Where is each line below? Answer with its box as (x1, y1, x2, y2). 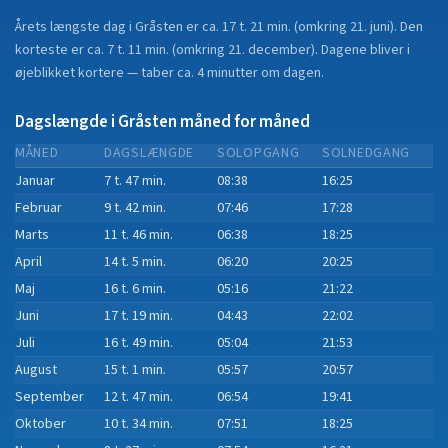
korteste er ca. (15, 40, 107, 60)
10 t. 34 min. (104, 414, 173, 434)
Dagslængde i (15, 110, 118, 134)
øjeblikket (15, 63, 78, 83)
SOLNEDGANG (322, 143, 410, 163)
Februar (15, 198, 62, 218)
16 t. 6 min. (104, 279, 166, 299)
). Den (390, 17, 423, 37)
